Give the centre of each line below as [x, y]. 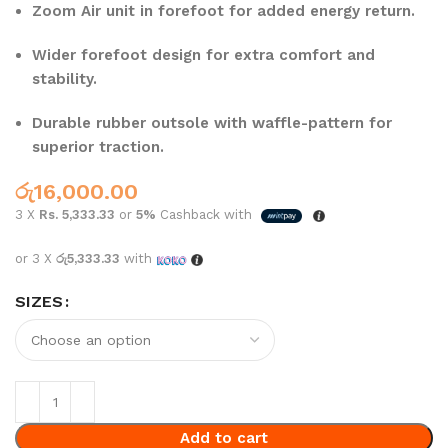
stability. [65, 79]
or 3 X [36, 259]
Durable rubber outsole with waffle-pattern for [212, 123]
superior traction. [98, 147]
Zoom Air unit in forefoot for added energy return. [224, 11]
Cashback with [206, 215]
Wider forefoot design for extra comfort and [204, 55]
